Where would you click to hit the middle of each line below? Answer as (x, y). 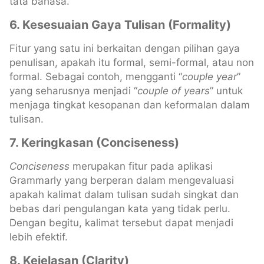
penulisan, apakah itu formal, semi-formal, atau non (132, 62)
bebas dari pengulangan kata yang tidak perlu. (120, 208)
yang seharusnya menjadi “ (73, 90)
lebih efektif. (39, 237)
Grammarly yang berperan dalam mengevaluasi (122, 180)
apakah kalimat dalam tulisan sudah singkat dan (124, 194)
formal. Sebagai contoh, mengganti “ (96, 76)
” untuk (226, 90)
